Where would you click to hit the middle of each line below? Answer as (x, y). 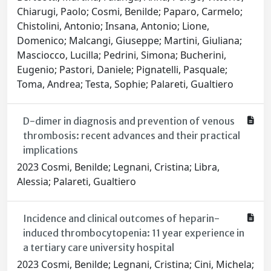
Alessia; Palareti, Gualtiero (77, 182)
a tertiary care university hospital (98, 248)
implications (50, 150)
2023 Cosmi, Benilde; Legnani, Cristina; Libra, (118, 167)
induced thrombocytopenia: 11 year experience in (133, 233)
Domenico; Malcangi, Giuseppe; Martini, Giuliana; (129, 41)
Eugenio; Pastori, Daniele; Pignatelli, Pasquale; (122, 70)
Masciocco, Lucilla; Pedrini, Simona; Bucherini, (122, 55)
